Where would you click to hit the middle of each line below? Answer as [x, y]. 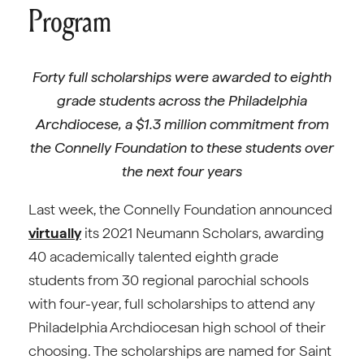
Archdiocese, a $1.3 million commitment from [182, 124]
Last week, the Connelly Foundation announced [180, 209]
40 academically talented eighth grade [154, 256]
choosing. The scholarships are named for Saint [180, 351]
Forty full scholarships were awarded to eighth [182, 77]
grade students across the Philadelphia [182, 100]
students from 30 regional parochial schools [169, 280]
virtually [55, 233]
